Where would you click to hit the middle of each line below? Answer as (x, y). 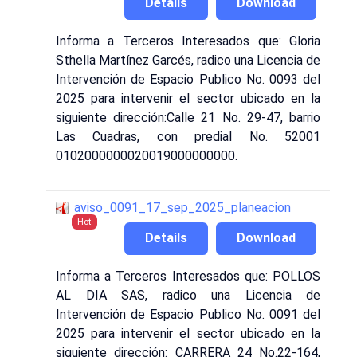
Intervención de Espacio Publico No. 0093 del (188, 79)
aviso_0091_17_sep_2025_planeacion (182, 207)
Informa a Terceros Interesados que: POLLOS (188, 277)
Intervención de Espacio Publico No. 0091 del (188, 315)
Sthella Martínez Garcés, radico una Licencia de (188, 60)
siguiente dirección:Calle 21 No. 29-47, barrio (188, 117)
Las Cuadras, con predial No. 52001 (188, 136)
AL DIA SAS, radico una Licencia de (188, 296)
